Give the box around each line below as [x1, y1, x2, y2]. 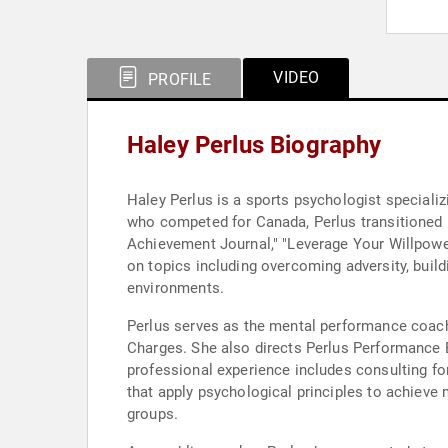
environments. [127, 279, 224, 297]
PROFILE [144, 70, 212, 89]
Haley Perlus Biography [127, 131, 382, 159]
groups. [127, 405, 179, 423]
